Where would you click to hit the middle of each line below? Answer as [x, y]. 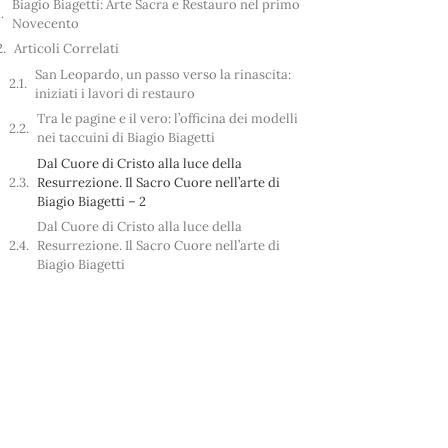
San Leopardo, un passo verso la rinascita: [162, 74]
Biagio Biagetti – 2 [91, 201]
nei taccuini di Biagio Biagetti [125, 138]
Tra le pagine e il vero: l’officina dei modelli [167, 119]
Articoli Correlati [66, 49]
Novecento [45, 23]
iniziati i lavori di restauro [114, 93]
